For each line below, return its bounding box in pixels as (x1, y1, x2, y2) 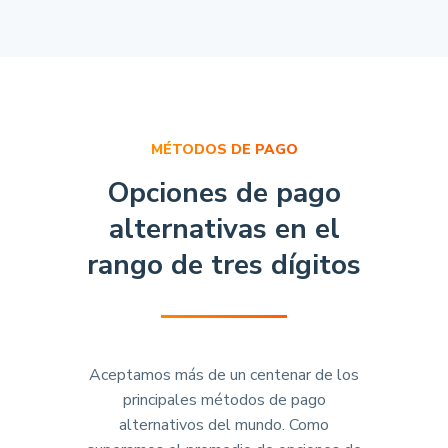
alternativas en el (108, 209, 340, 248)
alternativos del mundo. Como (119, 413, 329, 436)
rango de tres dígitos (87, 245, 361, 284)
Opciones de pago (107, 173, 341, 212)
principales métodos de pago (122, 388, 326, 411)
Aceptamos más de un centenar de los (89, 363, 359, 386)
